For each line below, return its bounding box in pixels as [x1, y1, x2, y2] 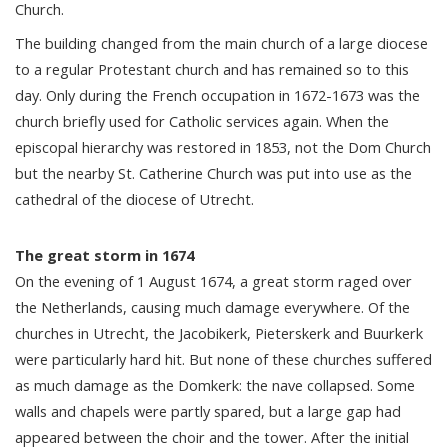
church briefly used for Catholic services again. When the [15, 110, 389, 131]
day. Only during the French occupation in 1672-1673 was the [15, 84, 420, 105]
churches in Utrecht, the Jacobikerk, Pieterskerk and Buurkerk [15, 322, 423, 343]
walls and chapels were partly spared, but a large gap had [15, 400, 401, 421]
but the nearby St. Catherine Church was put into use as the [15, 162, 412, 183]
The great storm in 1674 [15, 244, 194, 265]
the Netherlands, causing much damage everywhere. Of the [15, 296, 410, 317]
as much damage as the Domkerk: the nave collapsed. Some [15, 374, 415, 395]
